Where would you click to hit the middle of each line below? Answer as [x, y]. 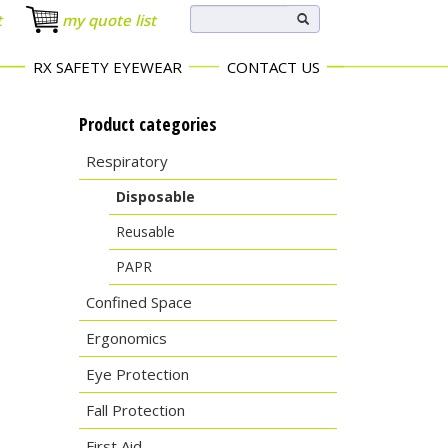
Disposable [155, 196]
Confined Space [138, 302]
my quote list [108, 20]
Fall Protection [135, 410]
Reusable [145, 231]
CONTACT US [273, 67]
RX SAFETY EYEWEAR [107, 67]
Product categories [147, 124]
